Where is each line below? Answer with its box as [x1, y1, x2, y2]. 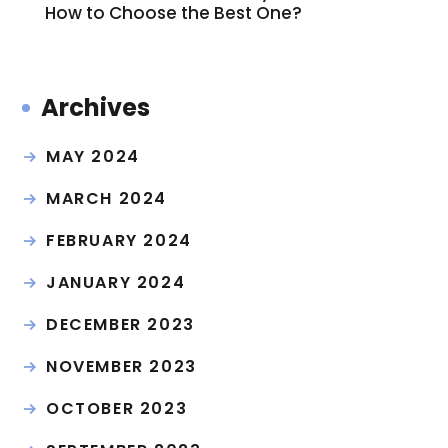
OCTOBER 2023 [46, 397, 188, 420]
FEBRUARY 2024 [46, 229, 192, 252]
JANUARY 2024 [46, 271, 186, 294]
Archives [41, 91, 151, 124]
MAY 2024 [46, 145, 140, 168]
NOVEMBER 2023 [46, 355, 197, 378]
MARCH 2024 [46, 187, 168, 210]
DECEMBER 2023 [46, 313, 195, 336]
